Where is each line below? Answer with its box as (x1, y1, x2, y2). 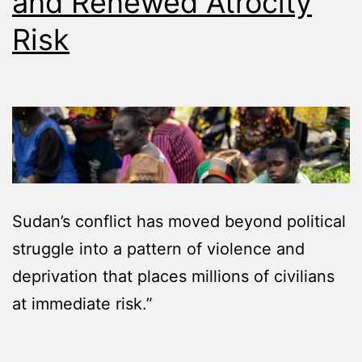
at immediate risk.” (12, 294, 153, 314)
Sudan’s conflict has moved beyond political (12, 212, 346, 232)
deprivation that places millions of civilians (12, 267, 335, 287)
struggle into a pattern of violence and (12, 239, 305, 259)
